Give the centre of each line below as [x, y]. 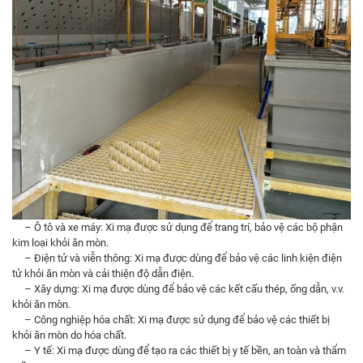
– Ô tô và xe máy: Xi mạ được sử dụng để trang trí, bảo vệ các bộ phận [177, 228]
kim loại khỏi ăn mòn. [60, 243]
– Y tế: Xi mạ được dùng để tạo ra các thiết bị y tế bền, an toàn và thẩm [179, 351]
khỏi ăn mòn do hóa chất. [69, 335]
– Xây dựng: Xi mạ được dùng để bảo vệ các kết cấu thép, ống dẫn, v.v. [178, 289]
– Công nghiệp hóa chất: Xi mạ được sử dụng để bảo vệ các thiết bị [171, 320]
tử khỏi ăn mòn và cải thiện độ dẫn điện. [103, 274]
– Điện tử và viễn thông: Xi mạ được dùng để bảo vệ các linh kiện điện [177, 258]
